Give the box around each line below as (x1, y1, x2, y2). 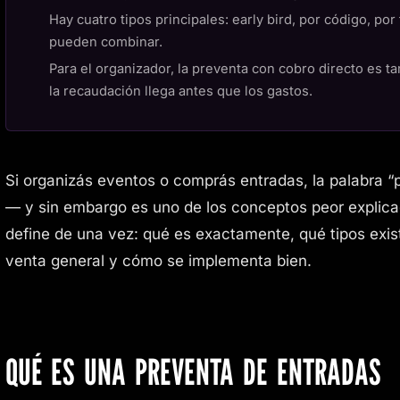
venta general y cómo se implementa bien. (5, 251, 312, 270)
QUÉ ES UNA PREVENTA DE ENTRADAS (5, 349, 381, 393)
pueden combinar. (48, 33, 162, 50)
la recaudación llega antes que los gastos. (48, 82, 312, 99)
